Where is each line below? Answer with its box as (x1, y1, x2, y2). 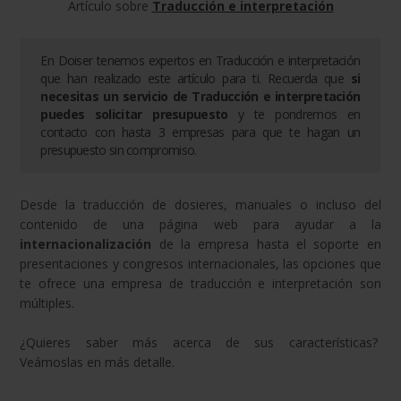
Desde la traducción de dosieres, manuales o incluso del (20, 195, 381, 213)
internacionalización (20, 235, 159, 252)
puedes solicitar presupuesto (40, 105, 228, 123)
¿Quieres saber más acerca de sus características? (20, 333, 381, 351)
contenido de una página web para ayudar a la (20, 215, 381, 233)
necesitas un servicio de (40, 87, 192, 105)
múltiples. (20, 294, 75, 311)
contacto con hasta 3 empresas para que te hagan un (40, 123, 361, 141)
